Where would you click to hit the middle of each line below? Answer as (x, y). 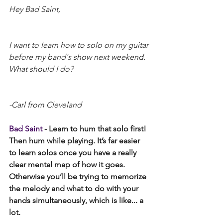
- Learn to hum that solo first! (95, 128)
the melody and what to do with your (75, 188)
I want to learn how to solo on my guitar (80, 45)
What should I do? (41, 69)
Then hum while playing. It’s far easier (75, 140)
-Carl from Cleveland (45, 105)
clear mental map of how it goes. (68, 164)
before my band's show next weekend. (78, 57)
